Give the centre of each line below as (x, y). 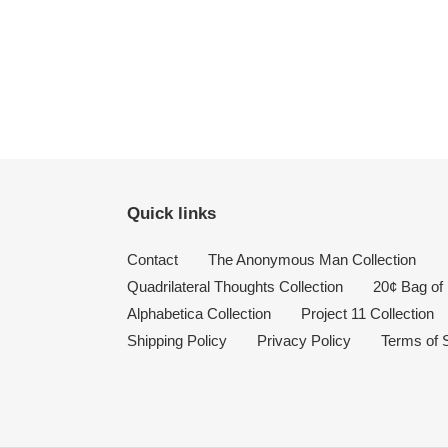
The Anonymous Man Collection (312, 260)
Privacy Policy (304, 341)
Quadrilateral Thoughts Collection (235, 287)
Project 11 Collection (367, 314)
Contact (152, 260)
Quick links (171, 214)
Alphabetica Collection (199, 314)
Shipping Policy (177, 341)
